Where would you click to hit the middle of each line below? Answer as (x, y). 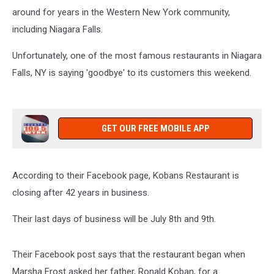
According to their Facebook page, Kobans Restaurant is (126, 176)
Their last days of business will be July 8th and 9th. (114, 219)
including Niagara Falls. (57, 29)
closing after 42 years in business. (81, 193)
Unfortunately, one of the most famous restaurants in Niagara (137, 56)
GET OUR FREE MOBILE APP (155, 128)
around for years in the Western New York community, (121, 12)
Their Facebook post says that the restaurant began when (129, 254)
